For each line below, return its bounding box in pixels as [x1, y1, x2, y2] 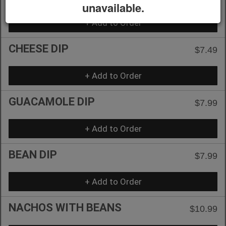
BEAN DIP [9, 148, 57, 161]
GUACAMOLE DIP [9, 95, 95, 108]
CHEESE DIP [9, 42, 69, 55]
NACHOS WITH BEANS [9, 201, 122, 214]
